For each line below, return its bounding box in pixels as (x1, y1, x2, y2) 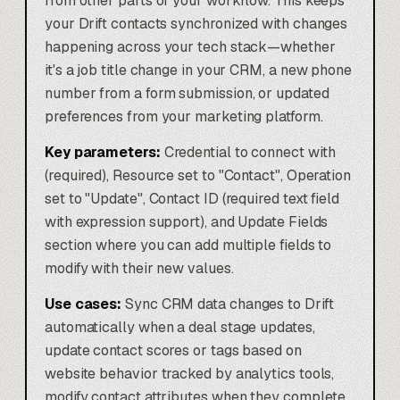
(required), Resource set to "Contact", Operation (45, 165, 351, 185)
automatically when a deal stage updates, (45, 317, 315, 337)
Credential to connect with (160, 142, 336, 162)
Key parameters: (45, 142, 161, 162)
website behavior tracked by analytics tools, (45, 363, 335, 383)
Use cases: (45, 294, 122, 313)
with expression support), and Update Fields (45, 212, 329, 231)
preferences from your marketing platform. (45, 106, 323, 126)
